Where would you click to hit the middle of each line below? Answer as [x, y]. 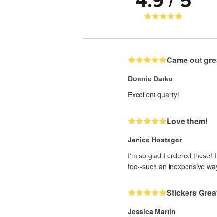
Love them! [187, 121]
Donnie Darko [150, 78]
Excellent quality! [154, 94]
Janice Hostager [155, 139]
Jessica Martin [152, 211]
